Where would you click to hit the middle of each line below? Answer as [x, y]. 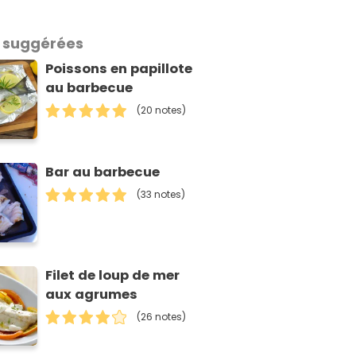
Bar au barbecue [103, 172]
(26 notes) [162, 316]
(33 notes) [161, 194]
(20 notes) [162, 110]
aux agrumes [92, 294]
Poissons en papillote [119, 69]
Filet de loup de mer [113, 275]
